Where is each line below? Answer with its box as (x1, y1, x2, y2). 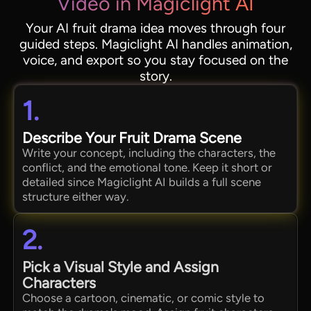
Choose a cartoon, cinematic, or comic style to (22, 291, 265, 305)
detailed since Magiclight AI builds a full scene (22, 175, 262, 190)
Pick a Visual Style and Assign (22, 258, 219, 276)
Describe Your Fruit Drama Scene (22, 129, 242, 147)
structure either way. (22, 190, 129, 204)
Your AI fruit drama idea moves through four (26, 20, 285, 37)
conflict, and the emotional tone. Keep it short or (22, 160, 273, 175)
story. (139, 68, 172, 85)
